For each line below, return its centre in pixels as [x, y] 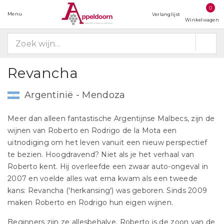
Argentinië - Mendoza [75, 95]
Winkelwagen [202, 20]
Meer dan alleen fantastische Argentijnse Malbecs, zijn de [111, 118]
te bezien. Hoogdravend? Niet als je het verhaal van [101, 154]
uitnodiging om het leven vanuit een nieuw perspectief [107, 142]
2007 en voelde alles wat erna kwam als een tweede [103, 178]
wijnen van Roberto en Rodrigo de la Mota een [92, 130]
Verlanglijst [166, 14]
